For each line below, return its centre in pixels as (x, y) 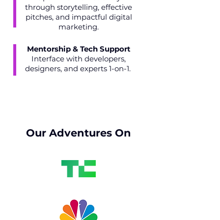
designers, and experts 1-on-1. (79, 69)
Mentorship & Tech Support (79, 49)
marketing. (79, 27)
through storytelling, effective (79, 7)
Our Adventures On (79, 133)
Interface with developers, (79, 59)
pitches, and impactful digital (79, 17)
